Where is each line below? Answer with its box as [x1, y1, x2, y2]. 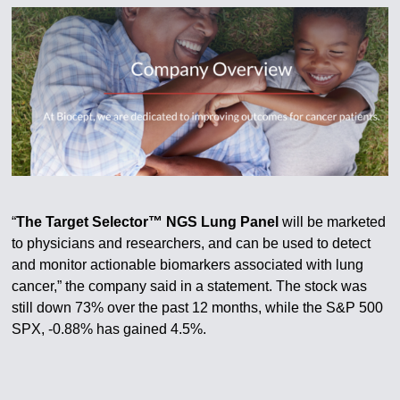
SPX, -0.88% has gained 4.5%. [12, 321, 207, 337]
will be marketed [279, 213, 387, 229]
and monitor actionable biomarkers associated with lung [12, 256, 364, 272]
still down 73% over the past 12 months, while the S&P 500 [12, 299, 384, 315]
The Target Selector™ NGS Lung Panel [16, 213, 279, 229]
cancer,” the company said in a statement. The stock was [12, 278, 368, 294]
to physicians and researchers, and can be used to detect [12, 235, 371, 251]
